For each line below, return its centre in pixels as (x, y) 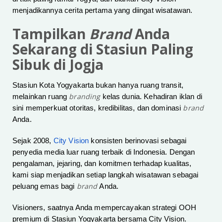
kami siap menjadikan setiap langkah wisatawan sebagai (106, 175)
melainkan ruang (41, 97)
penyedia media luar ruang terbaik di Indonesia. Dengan (104, 152)
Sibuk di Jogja (58, 65)
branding (85, 97)
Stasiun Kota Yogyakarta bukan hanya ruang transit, (98, 85)
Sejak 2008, (33, 141)
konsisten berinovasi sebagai (138, 141)
